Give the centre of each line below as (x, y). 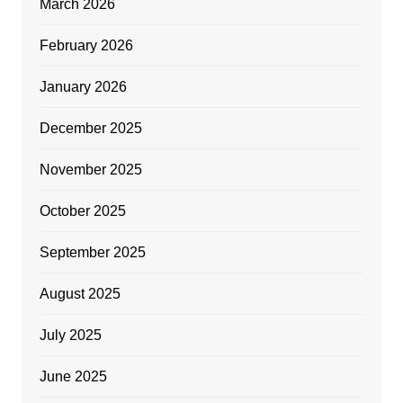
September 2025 (92, 252)
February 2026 (86, 45)
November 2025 (90, 169)
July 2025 (70, 335)
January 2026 (83, 86)
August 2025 (80, 293)
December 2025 (90, 128)
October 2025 (82, 210)
